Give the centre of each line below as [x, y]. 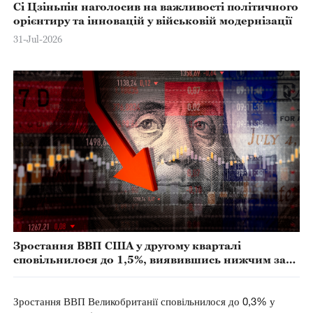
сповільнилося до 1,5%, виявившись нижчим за [149, 260]
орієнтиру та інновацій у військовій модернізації [152, 20]
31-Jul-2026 [37, 39]
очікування [45, 274]
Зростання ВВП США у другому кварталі [127, 246]
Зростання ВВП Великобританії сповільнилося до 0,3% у [144, 301]
